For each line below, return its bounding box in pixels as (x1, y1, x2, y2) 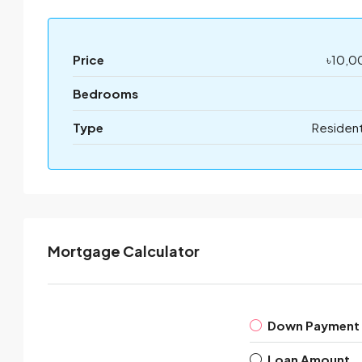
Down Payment (267, 318, 360, 333)
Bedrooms (73, 86, 138, 101)
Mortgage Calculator (48, 242, 200, 260)
